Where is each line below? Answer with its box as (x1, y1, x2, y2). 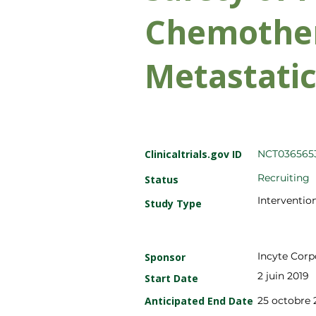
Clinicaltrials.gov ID (145, 147, 242, 161)
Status (145, 173, 178, 186)
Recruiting (257, 171, 310, 184)
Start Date (145, 272, 198, 285)
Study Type (145, 197, 202, 210)
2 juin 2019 (257, 269, 309, 282)
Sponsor (145, 250, 186, 264)
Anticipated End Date (145, 294, 253, 308)
